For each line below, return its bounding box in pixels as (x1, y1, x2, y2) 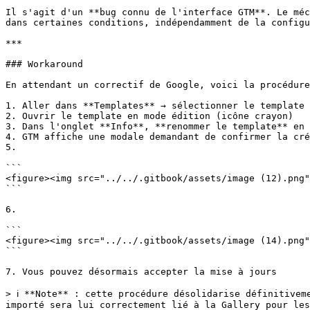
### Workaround (6, 59, 83, 69)
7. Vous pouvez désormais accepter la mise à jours (6, 266, 277, 277)
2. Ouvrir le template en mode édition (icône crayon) (6, 111, 293, 121)
